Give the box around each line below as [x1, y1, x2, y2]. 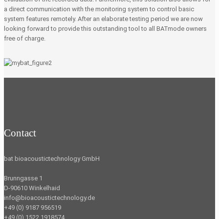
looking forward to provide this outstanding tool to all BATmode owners [4, 25, 207, 33]
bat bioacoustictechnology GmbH [4, 155, 100, 163]
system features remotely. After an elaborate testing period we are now [4, 15, 203, 23]
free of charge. [4, 35, 45, 43]
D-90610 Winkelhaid [4, 184, 60, 192]
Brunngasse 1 [4, 175, 43, 182]
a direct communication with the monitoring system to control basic [4, 5, 194, 13]
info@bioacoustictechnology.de [4, 194, 95, 202]
